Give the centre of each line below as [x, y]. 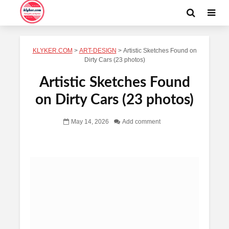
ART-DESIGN [98, 51]
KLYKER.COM [52, 51]
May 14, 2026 [90, 122]
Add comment [141, 122]
